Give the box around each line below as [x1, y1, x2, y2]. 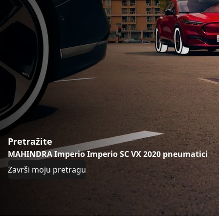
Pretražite [8, 135, 52, 147]
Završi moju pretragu [8, 164, 86, 175]
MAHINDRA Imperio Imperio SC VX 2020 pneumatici [8, 148, 208, 159]
